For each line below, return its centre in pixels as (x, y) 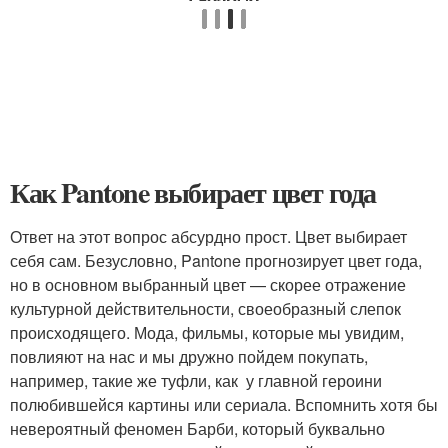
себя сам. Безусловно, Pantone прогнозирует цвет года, (216, 260)
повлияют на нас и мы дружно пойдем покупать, (189, 356)
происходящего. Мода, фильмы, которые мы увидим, (207, 332)
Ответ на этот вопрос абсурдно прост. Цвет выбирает (208, 236)
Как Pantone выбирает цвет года (193, 192)
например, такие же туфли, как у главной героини (196, 380)
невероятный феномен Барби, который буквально (197, 428)
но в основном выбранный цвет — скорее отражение (208, 284)
